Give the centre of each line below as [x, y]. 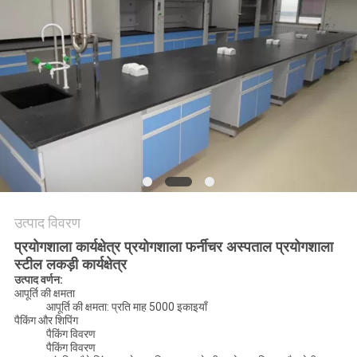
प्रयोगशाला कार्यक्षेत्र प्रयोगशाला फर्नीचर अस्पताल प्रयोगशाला [173, 247]
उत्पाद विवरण [47, 223]
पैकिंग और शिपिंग [46, 321]
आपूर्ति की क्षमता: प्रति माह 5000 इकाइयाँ [126, 307]
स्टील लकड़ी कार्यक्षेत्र [70, 265]
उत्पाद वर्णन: [38, 280]
